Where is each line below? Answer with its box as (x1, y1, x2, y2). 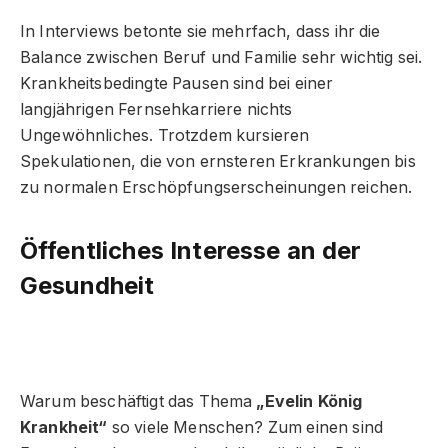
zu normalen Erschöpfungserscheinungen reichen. (20, 178, 413, 198)
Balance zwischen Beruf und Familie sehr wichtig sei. (20, 48, 423, 68)
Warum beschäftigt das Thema (20, 391, 257, 411)
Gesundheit (20, 271, 155, 301)
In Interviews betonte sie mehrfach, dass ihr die (20, 22, 381, 42)
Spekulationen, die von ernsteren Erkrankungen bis (20, 152, 416, 172)
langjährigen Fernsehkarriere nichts (20, 100, 293, 120)
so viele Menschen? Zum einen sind (107, 417, 384, 437)
